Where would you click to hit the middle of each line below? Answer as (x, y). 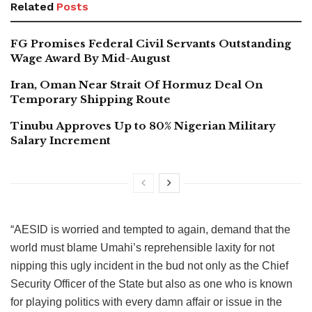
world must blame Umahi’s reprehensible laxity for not (142, 247)
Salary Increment (61, 140)
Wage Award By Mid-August (91, 58)
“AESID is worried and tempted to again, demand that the (150, 229)
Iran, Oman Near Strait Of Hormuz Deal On (136, 84)
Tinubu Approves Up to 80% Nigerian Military (143, 125)
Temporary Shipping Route (91, 99)
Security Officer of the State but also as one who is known (151, 283)
